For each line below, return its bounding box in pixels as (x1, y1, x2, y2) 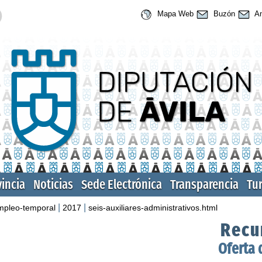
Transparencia (170, 176, 239, 192)
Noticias (33, 176, 73, 192)
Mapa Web (155, 9, 194, 19)
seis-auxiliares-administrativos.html (88, 202, 218, 212)
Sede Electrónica (81, 176, 162, 192)
